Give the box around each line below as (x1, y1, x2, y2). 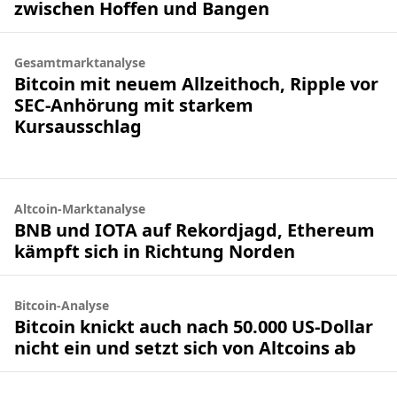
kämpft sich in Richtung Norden (14, 238, 295, 263)
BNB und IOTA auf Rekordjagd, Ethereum (14, 217, 375, 242)
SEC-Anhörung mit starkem (14, 92, 253, 117)
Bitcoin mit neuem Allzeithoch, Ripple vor (14, 71, 378, 96)
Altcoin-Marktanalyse (14, 200, 145, 217)
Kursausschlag (14, 113, 142, 138)
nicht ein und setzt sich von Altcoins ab (14, 335, 356, 360)
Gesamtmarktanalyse (14, 54, 145, 71)
